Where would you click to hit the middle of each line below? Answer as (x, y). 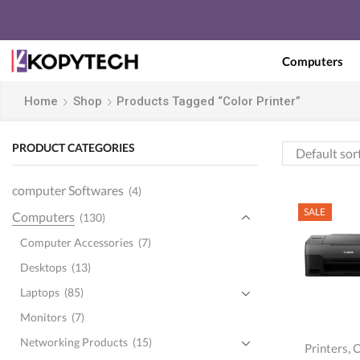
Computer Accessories (77, 242)
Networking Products (74, 342)
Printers (327, 348)
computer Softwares (68, 190)
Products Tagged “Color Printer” (208, 102)
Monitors (43, 317)
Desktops (43, 267)
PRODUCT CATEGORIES (74, 148)
